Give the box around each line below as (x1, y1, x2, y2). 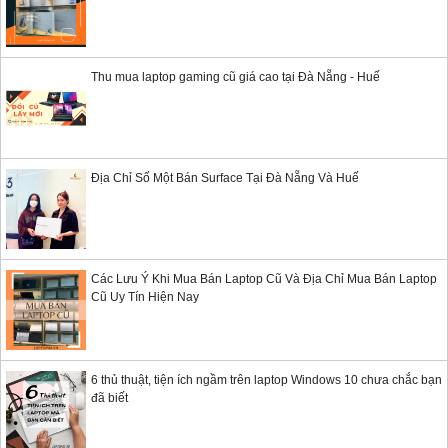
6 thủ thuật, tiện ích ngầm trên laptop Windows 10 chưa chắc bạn (91, 373, 442, 388)
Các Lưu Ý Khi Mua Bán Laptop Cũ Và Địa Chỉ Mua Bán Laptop (91, 272, 437, 287)
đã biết (91, 391, 128, 406)
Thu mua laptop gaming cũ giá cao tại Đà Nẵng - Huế (91, 70, 380, 85)
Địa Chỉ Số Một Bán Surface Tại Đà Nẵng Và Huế (91, 171, 359, 186)
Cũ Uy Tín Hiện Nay (91, 290, 199, 305)
